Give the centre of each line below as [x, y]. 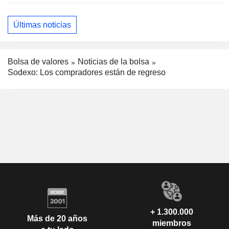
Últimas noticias [42, 25]
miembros [172, 223]
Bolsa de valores [38, 62]
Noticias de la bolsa [113, 62]
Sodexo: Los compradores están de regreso [87, 73]
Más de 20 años [57, 218]
